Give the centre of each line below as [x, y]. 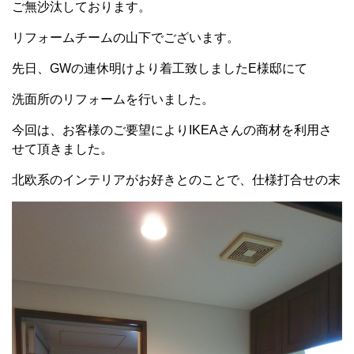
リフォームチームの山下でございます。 [126, 38]
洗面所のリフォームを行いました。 [113, 99]
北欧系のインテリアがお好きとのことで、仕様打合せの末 [176, 180]
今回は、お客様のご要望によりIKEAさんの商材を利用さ [172, 130]
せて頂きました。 [62, 149]
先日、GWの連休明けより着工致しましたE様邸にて [160, 68]
